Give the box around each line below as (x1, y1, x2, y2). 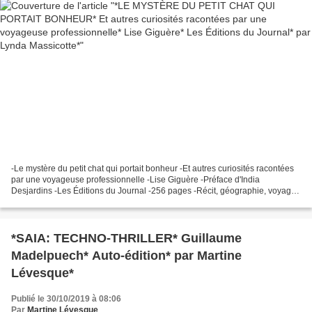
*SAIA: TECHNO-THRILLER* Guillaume (11, 231, 242, 246)
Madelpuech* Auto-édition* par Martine (11, 249, 242, 263)
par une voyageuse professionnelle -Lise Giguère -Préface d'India (11, 175, 260, 185)
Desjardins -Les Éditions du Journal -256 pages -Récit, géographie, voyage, (11, 186, 298, 196)
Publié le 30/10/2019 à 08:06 (11, 294, 121, 304)
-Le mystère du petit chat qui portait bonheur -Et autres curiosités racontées (11, 164, 294, 174)
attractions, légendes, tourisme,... (11, 197, 135, 208)
